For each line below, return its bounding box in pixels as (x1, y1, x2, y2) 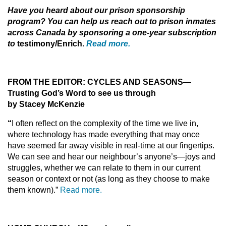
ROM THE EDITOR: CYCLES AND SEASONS (13, 78, 183, 86)
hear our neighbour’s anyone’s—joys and (68, 152, 215, 161)
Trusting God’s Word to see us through (8, 89, 156, 97)
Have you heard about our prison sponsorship (8, 6, 185, 15)
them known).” (8, 186, 60, 194)
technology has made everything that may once (32, 130, 200, 139)
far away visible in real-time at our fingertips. (58, 141, 214, 150)
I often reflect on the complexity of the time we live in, (12, 119, 198, 128)
